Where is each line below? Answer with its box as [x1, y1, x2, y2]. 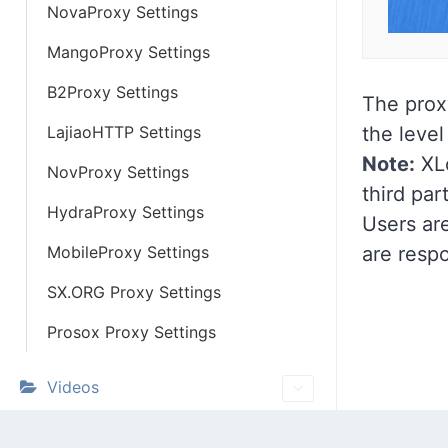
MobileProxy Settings [47, 242, 209, 262]
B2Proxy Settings [47, 82, 178, 102]
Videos [47, 377, 99, 397]
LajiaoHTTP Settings [47, 122, 201, 142]
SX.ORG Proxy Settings [47, 282, 221, 302]
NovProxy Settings [47, 162, 189, 182]
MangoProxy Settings [47, 42, 210, 62]
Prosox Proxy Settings [47, 322, 216, 342]
